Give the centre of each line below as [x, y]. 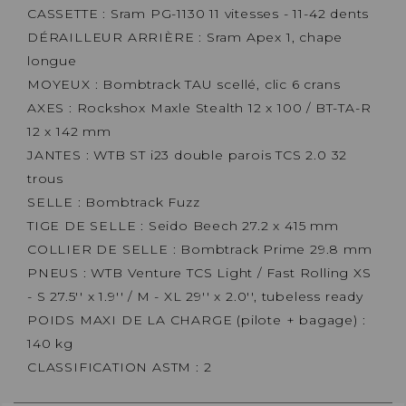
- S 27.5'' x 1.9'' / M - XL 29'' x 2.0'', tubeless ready [195, 296]
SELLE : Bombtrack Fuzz [114, 202]
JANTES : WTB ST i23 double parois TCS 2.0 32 [188, 155]
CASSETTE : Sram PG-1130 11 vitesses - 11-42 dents [198, 13]
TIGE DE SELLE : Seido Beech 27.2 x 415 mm [183, 225]
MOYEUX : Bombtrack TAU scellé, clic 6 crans [184, 84]
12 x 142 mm [69, 131]
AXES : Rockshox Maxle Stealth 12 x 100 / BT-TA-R [199, 107]
